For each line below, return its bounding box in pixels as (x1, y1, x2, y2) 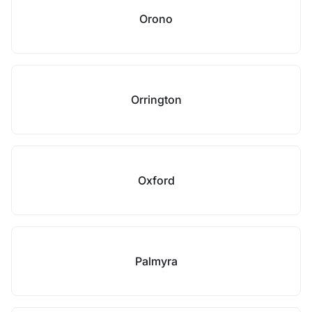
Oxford (137, 173, 175, 187)
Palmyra (134, 254, 178, 268)
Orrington (130, 93, 182, 107)
